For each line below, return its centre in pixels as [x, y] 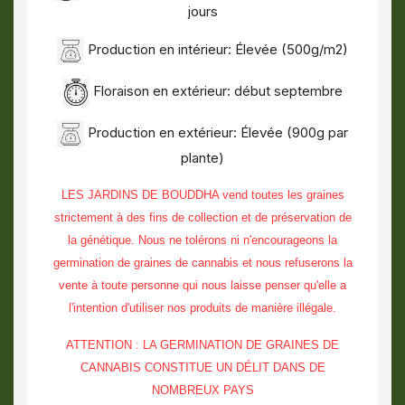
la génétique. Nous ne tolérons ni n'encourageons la [202, 240]
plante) [202, 158]
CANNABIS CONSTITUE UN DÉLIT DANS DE [202, 367]
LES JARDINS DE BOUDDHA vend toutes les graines [202, 195]
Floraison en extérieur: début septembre [216, 91]
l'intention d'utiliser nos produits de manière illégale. [202, 308]
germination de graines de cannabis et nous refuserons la [202, 263]
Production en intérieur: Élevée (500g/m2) [216, 50]
